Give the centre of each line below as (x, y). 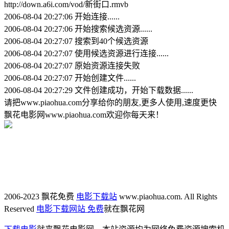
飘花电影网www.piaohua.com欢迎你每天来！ (84, 114)
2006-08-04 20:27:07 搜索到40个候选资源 (76, 41)
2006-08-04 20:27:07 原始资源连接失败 (72, 65)
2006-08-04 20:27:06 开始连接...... (62, 16)
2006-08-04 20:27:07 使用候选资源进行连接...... (86, 53)
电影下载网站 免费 (70, 209)
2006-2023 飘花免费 (40, 196)
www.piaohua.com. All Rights (167, 196)
